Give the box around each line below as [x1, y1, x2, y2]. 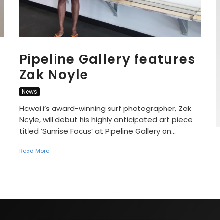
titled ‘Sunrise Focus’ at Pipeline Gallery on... [19, 125, 176, 136]
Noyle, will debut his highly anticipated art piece [19, 114, 192, 125]
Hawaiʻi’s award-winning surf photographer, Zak [19, 103, 191, 113]
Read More [19, 146, 49, 155]
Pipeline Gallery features [19, 50, 196, 68]
